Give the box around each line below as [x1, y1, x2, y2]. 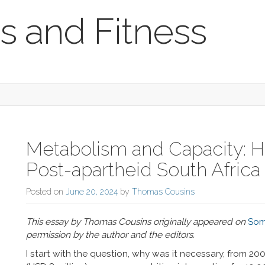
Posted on [26, 187, 66, 196]
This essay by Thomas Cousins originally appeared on [26, 216, 248, 227]
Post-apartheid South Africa [26, 159, 260, 180]
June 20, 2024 [66, 187, 118, 196]
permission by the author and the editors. [26, 230, 195, 240]
